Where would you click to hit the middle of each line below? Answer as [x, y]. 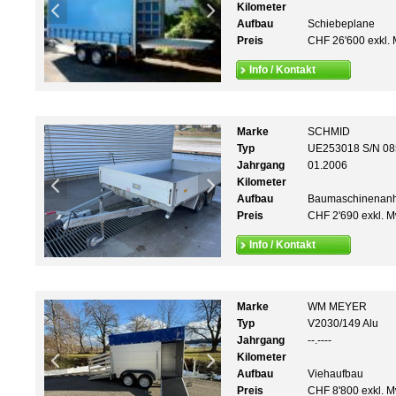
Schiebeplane [341, 24]
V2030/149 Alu [343, 324]
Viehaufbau [335, 374]
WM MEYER [337, 307]
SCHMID [329, 132]
